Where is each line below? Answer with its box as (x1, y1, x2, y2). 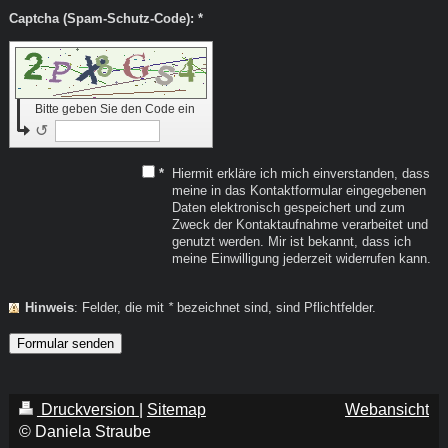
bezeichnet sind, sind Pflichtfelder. (172, 300, 376, 316)
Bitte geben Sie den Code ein (34, 102, 198, 117)
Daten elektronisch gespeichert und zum (172, 200, 406, 216)
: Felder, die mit (81, 300, 168, 316)
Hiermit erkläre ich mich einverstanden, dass (172, 166, 431, 182)
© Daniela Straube (18, 423, 151, 441)
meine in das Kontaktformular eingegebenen (172, 183, 427, 199)
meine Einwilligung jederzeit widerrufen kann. (172, 251, 432, 267)
